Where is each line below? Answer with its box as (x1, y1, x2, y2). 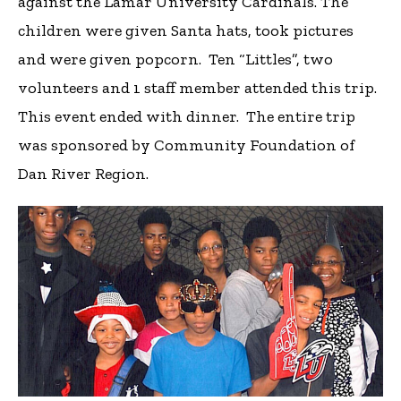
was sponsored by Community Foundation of (18, 134, 354, 155)
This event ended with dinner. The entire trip (18, 106, 355, 126)
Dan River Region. (18, 163, 149, 183)
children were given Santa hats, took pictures (18, 20, 354, 40)
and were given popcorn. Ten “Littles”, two (18, 48, 333, 69)
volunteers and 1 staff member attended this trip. (18, 77, 377, 98)
